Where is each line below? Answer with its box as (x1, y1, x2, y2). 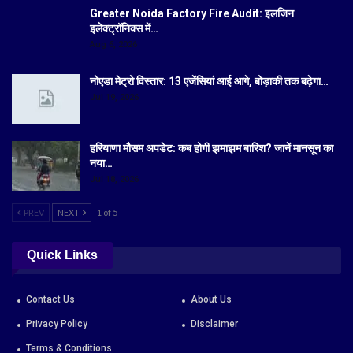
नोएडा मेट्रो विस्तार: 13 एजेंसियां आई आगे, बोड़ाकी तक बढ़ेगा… (90, 74, 329, 87)
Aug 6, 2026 (90, 39, 137, 50)
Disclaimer (191, 318, 238, 329)
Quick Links (27, 247, 98, 262)
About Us (191, 293, 232, 305)
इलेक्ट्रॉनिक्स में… (90, 21, 158, 35)
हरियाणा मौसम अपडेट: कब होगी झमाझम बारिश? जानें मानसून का (90, 142, 333, 155)
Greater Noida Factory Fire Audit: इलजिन (90, 6, 294, 20)
